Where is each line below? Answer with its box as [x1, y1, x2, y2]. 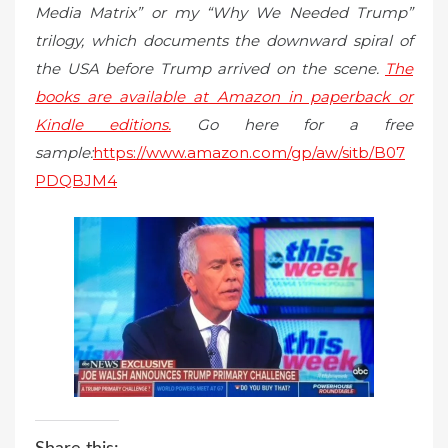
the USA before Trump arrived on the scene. [35, 58, 385, 78]
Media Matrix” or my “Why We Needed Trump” [35, 2, 413, 22]
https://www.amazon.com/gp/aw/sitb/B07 [93, 142, 405, 162]
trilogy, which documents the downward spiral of [35, 30, 413, 50]
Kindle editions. [35, 114, 171, 134]
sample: [35, 142, 93, 162]
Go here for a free [170, 114, 414, 134]
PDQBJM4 [35, 170, 117, 190]
